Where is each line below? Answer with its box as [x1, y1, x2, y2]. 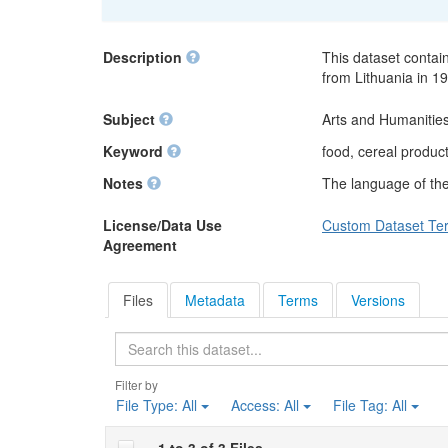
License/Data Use [103, 215, 222, 235]
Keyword [103, 141, 167, 161]
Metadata [185, 289, 246, 310]
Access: [230, 394, 284, 415]
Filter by [114, 375, 158, 393]
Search [317, 330, 365, 351]
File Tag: [332, 394, 392, 415]
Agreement [103, 235, 177, 255]
